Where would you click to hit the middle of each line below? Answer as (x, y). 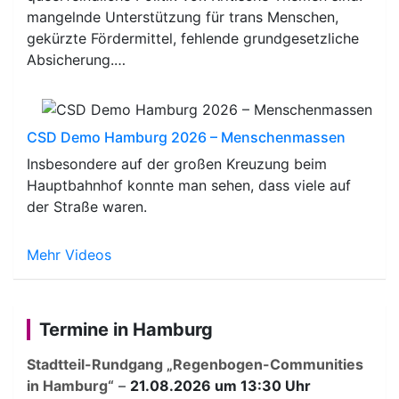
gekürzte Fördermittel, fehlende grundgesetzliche (193, 38)
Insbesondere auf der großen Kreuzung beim (177, 163)
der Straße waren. (87, 206)
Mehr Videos (69, 254)
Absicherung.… (76, 59)
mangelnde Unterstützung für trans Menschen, (183, 16)
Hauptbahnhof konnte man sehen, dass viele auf (189, 185)
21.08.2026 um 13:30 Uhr (220, 385)
